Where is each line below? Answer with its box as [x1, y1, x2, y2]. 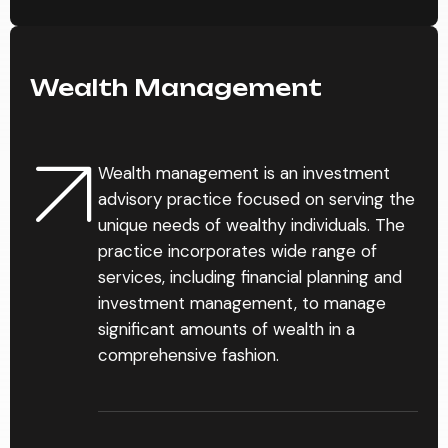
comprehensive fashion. [98, 344, 279, 366]
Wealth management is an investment [98, 162, 390, 184]
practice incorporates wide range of [98, 240, 377, 262]
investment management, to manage [98, 292, 386, 314]
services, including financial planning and [98, 266, 402, 288]
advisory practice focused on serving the [98, 188, 415, 210]
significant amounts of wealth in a [98, 318, 355, 340]
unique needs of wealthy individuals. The [98, 214, 405, 236]
